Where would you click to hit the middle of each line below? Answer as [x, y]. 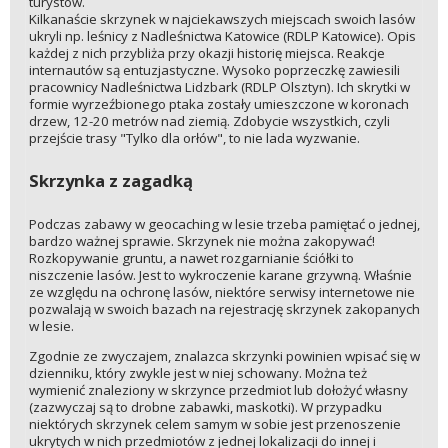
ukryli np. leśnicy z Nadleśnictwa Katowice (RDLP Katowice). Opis [222, 36]
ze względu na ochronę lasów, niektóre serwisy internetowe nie [221, 291]
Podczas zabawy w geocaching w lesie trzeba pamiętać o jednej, [224, 223]
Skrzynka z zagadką [110, 181]
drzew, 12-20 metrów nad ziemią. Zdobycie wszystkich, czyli [209, 121]
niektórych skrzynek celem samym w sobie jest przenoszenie [214, 423]
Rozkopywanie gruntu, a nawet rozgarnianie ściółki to [191, 257]
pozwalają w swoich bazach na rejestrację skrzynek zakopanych [224, 308]
